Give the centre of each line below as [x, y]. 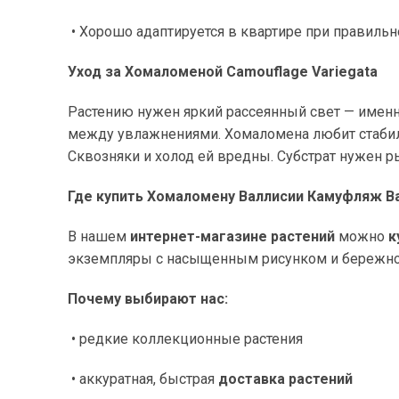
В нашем [99, 236]
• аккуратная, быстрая [145, 379]
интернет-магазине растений [232, 236]
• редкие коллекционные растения [187, 339]
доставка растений [285, 379]
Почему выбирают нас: [148, 299]
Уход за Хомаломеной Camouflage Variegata [223, 72]
